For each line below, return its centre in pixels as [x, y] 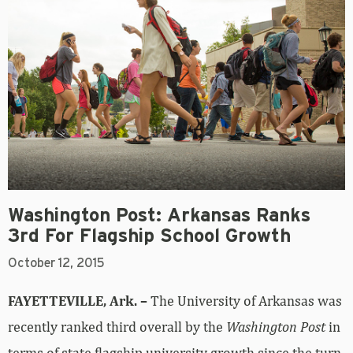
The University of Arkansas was [245, 284]
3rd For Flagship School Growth [149, 220]
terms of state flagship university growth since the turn [175, 336]
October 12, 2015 [56, 247]
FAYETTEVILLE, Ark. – [78, 284]
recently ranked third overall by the [117, 310]
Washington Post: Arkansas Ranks [159, 200]
